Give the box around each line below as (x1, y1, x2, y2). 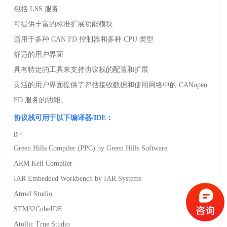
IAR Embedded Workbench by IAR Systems (14, 175, 142, 183)
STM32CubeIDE (14, 205, 63, 213)
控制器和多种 (79, 35, 124, 44)
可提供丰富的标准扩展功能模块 (14, 20, 113, 28)
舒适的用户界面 (14, 51, 64, 59)
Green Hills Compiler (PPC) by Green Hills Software (14, 144, 168, 153)
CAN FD (51, 35, 80, 44)
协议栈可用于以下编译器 (14, 114, 92, 122)
